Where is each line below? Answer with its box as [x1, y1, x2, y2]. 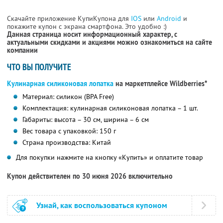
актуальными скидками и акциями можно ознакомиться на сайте [7, 38, 212, 47]
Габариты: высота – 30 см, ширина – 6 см [22, 115, 149, 124]
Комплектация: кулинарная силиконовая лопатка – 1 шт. [22, 104, 198, 113]
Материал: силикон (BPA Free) [22, 92, 114, 102]
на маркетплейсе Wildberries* [113, 79, 207, 89]
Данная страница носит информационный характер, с [7, 30, 177, 39]
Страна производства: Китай [22, 138, 111, 147]
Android [157, 14, 183, 23]
